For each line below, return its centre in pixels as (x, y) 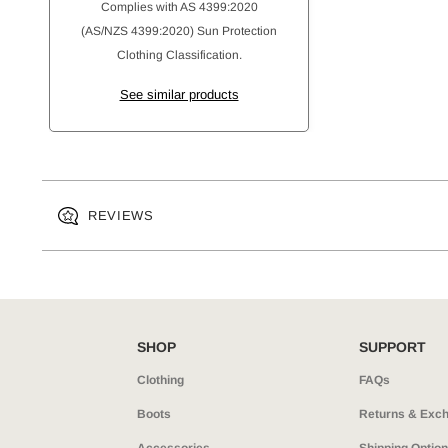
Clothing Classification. (179, 55)
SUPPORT (393, 347)
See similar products (179, 94)
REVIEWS (121, 215)
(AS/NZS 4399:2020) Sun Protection (179, 31)
